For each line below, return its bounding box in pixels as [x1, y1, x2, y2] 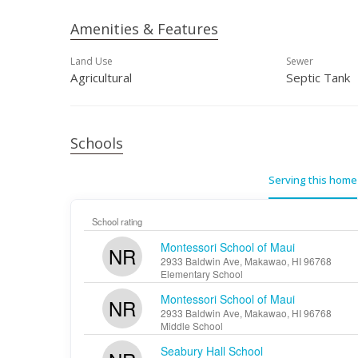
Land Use [70, 54, 113, 68]
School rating [92, 215, 142, 228]
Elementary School [161, 267, 243, 280]
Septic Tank [286, 70, 350, 86]
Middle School [161, 319, 223, 332]
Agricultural [70, 70, 132, 86]
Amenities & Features [70, 19, 218, 38]
